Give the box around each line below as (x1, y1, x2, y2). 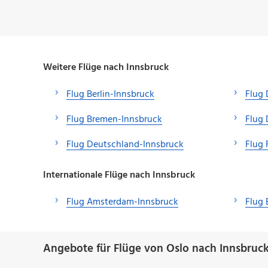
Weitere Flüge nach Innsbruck (43, 59, 169, 75)
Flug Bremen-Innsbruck (66, 111, 162, 127)
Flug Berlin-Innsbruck (66, 86, 154, 102)
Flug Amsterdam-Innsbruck (66, 194, 178, 211)
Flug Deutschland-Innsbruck (66, 136, 184, 153)
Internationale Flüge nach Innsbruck (43, 167, 195, 184)
